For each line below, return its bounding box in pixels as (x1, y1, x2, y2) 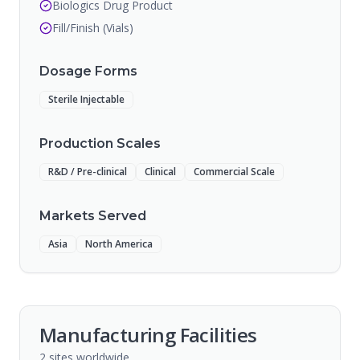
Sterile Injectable (48, 92, 125, 106)
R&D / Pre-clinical (48, 165, 127, 178)
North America (85, 237, 153, 251)
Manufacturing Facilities (39, 321, 257, 348)
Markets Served (39, 208, 146, 223)
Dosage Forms (39, 63, 137, 79)
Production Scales (39, 136, 161, 151)
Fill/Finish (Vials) (52, 20, 133, 35)
